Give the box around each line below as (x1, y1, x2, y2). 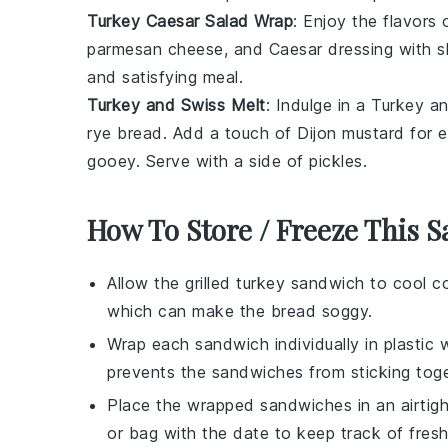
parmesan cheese (87, 39, 224, 59)
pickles (309, 151, 363, 171)
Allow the (107, 273, 185, 293)
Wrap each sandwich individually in (107, 334, 384, 354)
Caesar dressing (268, 39, 393, 59)
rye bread (87, 123, 163, 143)
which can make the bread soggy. (107, 301, 373, 321)
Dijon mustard (297, 123, 405, 143)
